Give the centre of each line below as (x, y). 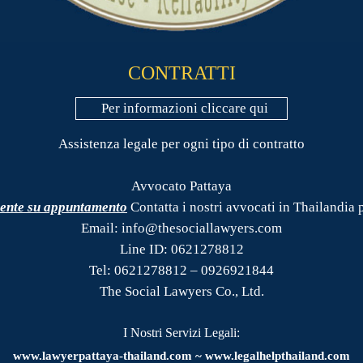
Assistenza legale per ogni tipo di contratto (181, 144)
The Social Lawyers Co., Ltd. (181, 292)
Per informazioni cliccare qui (185, 108)
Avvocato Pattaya (181, 186)
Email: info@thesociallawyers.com (181, 228)
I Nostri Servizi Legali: (181, 332)
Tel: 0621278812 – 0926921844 (181, 271)
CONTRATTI (181, 73)
